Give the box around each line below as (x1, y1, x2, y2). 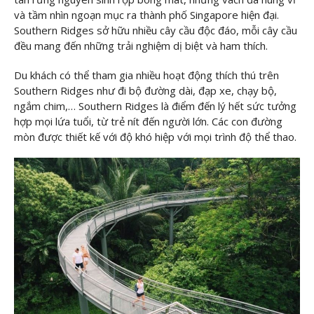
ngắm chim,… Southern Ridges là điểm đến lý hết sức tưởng (14, 98, 296, 113)
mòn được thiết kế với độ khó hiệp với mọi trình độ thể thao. (14, 129, 296, 144)
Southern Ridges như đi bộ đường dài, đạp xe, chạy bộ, (14, 83, 277, 97)
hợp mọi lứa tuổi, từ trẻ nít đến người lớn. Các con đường (14, 114, 282, 128)
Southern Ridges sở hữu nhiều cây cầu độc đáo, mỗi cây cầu (14, 23, 297, 38)
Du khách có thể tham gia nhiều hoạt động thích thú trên (14, 67, 279, 82)
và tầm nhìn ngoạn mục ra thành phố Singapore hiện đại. (14, 8, 279, 22)
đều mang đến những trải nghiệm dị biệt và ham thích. (14, 39, 268, 53)
